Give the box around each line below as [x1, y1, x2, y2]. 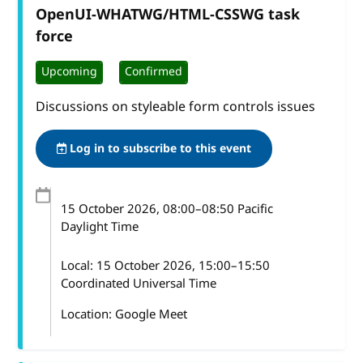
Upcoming [41, 63, 98, 81]
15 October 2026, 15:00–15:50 [96, 256, 271, 275]
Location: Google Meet [61, 305, 188, 323]
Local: [61, 256, 97, 275]
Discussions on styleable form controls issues [36, 96, 316, 117]
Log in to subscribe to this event [66, 139, 252, 157]
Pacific [234, 199, 274, 218]
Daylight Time [61, 217, 139, 236]
